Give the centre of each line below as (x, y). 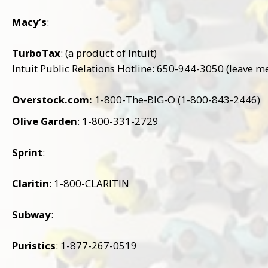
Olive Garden (45, 121)
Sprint (27, 152)
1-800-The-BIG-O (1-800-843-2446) (176, 99)
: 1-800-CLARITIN (89, 183)
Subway (31, 214)
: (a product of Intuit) (109, 53)
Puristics (34, 245)
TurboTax (36, 53)
